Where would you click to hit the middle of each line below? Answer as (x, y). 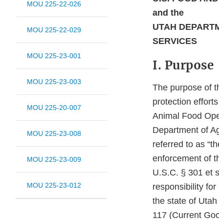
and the (168, 13)
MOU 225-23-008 (54, 134)
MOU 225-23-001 (54, 56)
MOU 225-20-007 (54, 108)
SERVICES (175, 41)
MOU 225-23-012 (54, 186)
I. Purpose (183, 66)
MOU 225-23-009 (54, 160)
